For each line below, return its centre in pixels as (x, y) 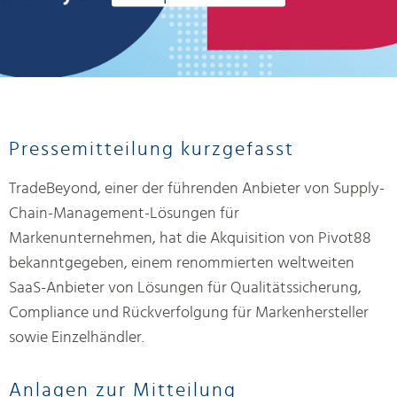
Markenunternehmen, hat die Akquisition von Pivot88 (190, 238)
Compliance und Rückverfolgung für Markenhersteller (189, 312)
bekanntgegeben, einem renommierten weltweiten (182, 263)
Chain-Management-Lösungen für (124, 213)
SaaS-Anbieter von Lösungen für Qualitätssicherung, (185, 288)
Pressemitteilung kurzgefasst (152, 148)
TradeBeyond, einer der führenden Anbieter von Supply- (197, 188)
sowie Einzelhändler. (77, 337)
